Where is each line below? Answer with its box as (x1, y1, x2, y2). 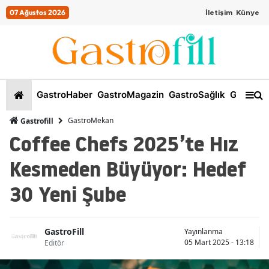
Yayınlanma (184, 226, 223, 237)
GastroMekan (68, 115, 113, 126)
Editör (44, 238, 64, 249)
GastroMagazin (95, 89, 164, 101)
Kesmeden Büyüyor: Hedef (10, 154, 246, 184)
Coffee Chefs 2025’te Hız (10, 128, 238, 159)
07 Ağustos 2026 (10, 8, 65, 17)
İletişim (205, 9, 232, 16)
